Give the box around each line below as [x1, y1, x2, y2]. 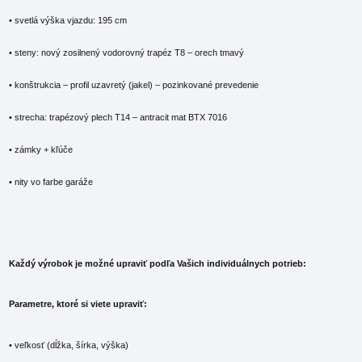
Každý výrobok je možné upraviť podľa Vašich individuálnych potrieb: [9, 258, 307, 268]
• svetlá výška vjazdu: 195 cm [9, 15, 128, 26]
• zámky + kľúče [9, 145, 74, 155]
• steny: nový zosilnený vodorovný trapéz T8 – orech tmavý [9, 48, 245, 58]
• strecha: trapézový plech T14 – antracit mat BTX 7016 [9, 112, 228, 123]
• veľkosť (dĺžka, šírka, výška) [9, 339, 129, 350]
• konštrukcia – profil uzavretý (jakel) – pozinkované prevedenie [9, 80, 259, 90]
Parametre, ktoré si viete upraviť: [9, 299, 148, 309]
